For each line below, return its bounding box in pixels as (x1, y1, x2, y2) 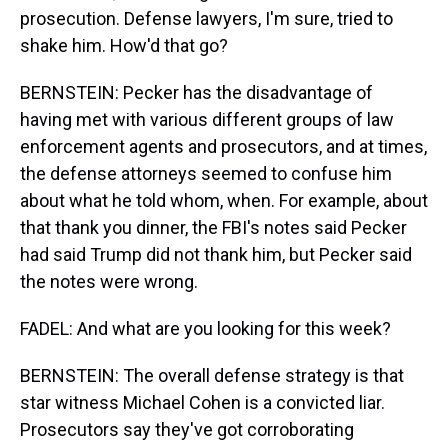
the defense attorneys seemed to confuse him (20, 163, 392, 184)
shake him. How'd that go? (20, 35, 228, 56)
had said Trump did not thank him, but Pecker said (20, 244, 412, 265)
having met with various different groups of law (20, 109, 394, 130)
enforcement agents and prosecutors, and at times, (20, 136, 427, 157)
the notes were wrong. (20, 271, 198, 292)
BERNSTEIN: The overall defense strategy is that (20, 365, 404, 386)
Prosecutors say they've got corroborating (20, 419, 354, 440)
